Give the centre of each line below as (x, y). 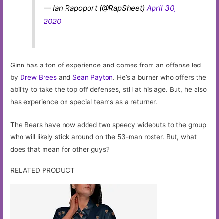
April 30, (162, 8)
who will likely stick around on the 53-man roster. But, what (104, 137)
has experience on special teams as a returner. (84, 102)
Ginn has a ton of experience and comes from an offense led (106, 65)
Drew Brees (39, 77)
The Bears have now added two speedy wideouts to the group (109, 125)
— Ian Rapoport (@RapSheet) (95, 8)
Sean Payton (93, 77)
